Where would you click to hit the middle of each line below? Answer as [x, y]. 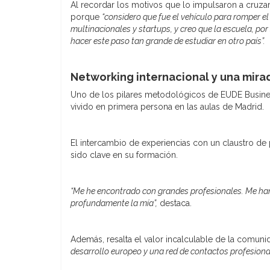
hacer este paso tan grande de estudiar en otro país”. [168, 41]
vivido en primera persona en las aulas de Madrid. [167, 106]
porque [86, 17]
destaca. [174, 203]
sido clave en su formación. [124, 155]
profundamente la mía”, [114, 203]
